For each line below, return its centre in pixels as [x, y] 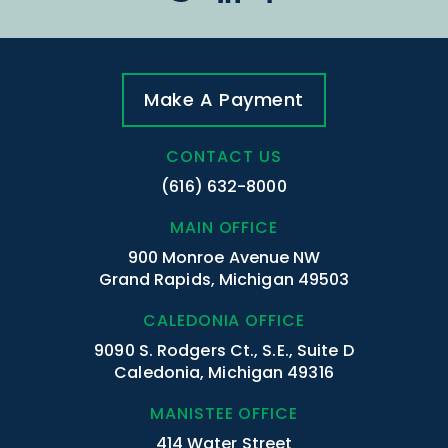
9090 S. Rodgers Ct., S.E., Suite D [224, 351]
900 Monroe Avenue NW [224, 258]
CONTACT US [224, 157]
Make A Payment [224, 100]
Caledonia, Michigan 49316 [224, 373]
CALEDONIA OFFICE [224, 321]
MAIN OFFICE [224, 228]
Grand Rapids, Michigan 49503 [224, 280]
